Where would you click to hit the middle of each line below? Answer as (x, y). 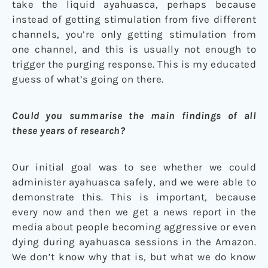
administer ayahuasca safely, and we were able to (134, 182)
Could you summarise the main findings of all (134, 115)
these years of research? (68, 130)
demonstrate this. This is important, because (134, 197)
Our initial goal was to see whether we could (134, 167)
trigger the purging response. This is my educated (134, 64)
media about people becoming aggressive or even (134, 226)
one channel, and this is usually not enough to (134, 49)
